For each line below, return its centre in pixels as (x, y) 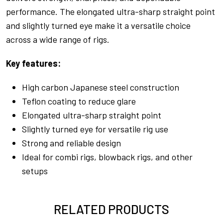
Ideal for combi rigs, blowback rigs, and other (107, 157)
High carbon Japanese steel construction (101, 87)
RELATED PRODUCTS (111, 209)
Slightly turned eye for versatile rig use (95, 129)
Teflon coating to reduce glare (79, 101)
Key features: (33, 63)
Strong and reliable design (71, 143)
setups (35, 170)
